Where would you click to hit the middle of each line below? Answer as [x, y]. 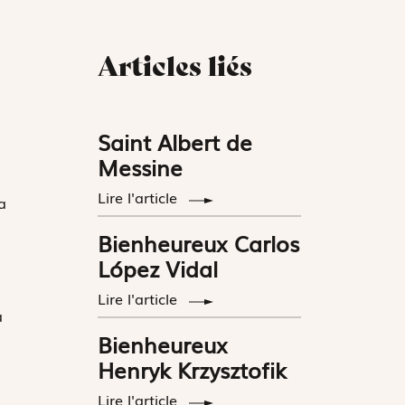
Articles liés [175, 66]
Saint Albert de [175, 141]
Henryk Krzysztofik [193, 369]
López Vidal [158, 268]
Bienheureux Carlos [199, 242]
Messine [141, 166]
